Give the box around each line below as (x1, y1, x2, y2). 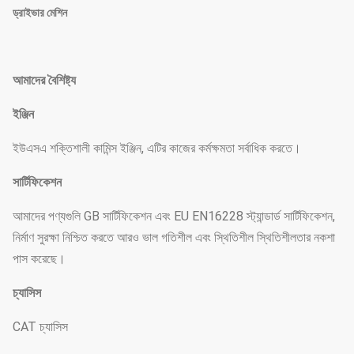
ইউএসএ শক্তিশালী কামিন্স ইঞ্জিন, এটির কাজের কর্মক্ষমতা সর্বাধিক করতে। (13, 141, 301, 156)
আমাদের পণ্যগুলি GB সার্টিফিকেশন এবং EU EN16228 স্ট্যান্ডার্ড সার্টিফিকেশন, (13, 209, 335, 224)
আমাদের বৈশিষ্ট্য (13, 73, 76, 88)
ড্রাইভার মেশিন (13, 6, 67, 19)
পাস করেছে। (13, 251, 66, 266)
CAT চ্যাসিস (13, 319, 68, 334)
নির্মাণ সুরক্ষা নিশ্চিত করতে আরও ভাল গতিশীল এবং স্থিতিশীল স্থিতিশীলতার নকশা (13, 230, 335, 245)
